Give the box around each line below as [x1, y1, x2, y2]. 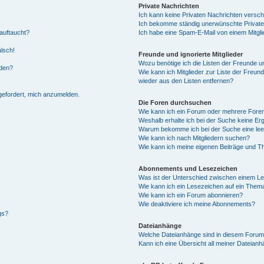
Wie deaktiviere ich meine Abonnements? [138, 200, 256, 207]
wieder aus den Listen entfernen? [138, 77, 234, 84]
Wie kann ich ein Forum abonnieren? [138, 192, 243, 199]
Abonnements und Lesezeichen [138, 165, 238, 172]
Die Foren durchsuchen [138, 99, 212, 106]
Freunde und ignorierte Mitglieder [138, 51, 243, 58]
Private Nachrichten [138, 2, 200, 9]
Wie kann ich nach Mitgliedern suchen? [138, 134, 250, 141]
